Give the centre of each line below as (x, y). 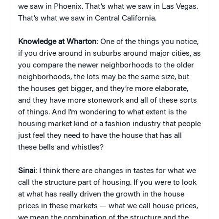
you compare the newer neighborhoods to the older (106, 65)
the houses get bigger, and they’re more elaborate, (103, 89)
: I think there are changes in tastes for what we (116, 171)
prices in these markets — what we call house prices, (108, 206)
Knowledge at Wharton (57, 42)
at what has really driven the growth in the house (101, 194)
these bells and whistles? (61, 147)
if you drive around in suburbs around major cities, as (109, 54)
